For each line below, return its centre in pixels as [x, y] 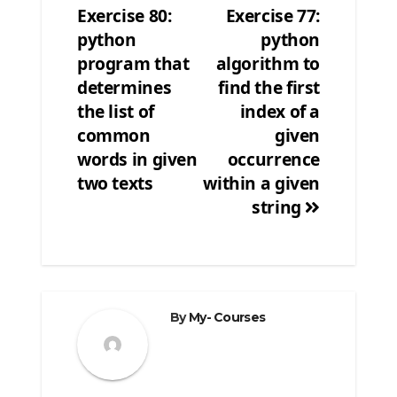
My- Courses [227, 318]
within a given [261, 183]
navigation [151, 47]
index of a [280, 112]
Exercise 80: [125, 16]
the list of [116, 112]
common [114, 136]
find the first [269, 88]
